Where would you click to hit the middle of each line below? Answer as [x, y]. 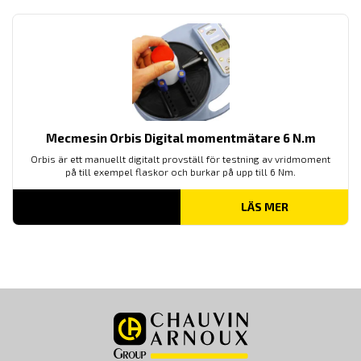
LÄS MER [264, 206]
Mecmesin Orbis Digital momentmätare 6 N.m [180, 137]
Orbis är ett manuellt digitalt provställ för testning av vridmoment [180, 158]
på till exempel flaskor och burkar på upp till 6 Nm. [180, 171]
